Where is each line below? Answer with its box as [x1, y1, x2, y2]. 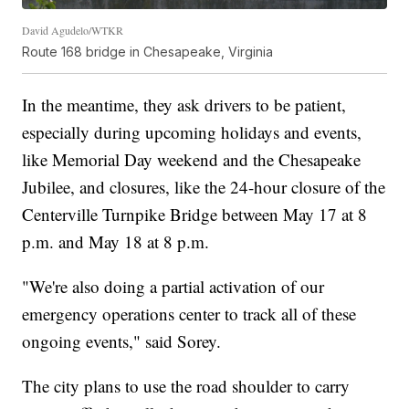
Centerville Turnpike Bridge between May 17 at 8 [22, 203, 368, 226]
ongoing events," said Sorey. [22, 330, 222, 353]
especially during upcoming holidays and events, [22, 121, 362, 144]
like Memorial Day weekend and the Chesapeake [22, 148, 362, 172]
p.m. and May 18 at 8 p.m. [22, 230, 210, 254]
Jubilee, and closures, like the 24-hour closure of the [22, 175, 386, 199]
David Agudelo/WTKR [22, 23, 124, 38]
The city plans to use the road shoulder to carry [22, 374, 351, 398]
